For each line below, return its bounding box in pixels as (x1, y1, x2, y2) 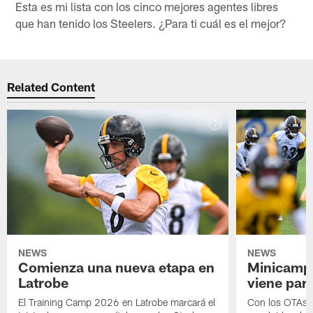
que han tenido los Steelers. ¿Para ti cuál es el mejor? (15, 15, 287, 30)
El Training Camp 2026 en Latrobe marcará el (18, 296, 216, 308)
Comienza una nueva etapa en (18, 258, 215, 275)
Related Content (7, 80, 96, 94)
